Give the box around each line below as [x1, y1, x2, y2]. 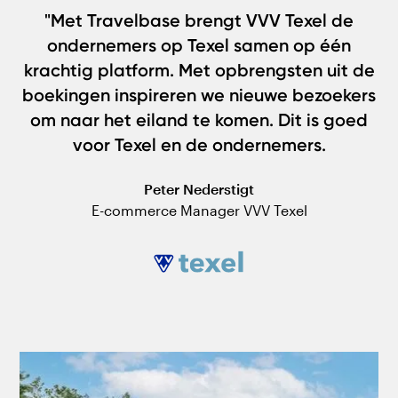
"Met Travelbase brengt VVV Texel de [44, 10, 354, 32]
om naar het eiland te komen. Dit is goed [30, 109, 368, 131]
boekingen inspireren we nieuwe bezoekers [22, 84, 376, 107]
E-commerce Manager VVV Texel [91, 202, 307, 219]
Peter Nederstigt [144, 180, 254, 198]
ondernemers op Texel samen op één [47, 35, 351, 57]
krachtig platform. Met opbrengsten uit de [23, 60, 375, 82]
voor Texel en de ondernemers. [72, 134, 326, 156]
